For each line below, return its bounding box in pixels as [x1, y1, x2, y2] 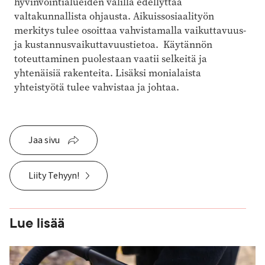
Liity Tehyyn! [28, 169, 79, 182]
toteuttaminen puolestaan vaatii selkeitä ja [14, 51, 207, 66]
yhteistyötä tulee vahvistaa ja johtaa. [14, 80, 182, 94]
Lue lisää [9, 214, 64, 232]
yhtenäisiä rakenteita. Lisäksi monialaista [14, 66, 201, 80]
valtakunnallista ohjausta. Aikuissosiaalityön [14, 9, 214, 23]
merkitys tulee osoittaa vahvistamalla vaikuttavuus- [14, 23, 246, 37]
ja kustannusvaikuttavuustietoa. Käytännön [14, 37, 212, 51]
